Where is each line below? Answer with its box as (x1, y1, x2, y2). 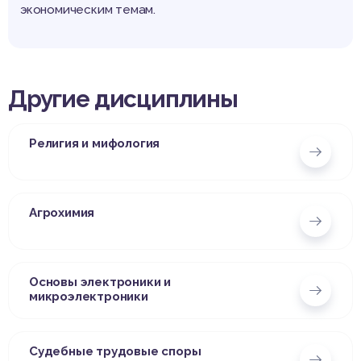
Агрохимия (29, 205, 95, 221)
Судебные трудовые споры (29, 344, 201, 359)
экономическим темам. (20, 2, 156, 18)
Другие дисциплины (8, 85, 238, 114)
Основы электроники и (29, 275, 171, 290)
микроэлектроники (29, 289, 148, 305)
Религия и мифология (29, 136, 160, 151)
